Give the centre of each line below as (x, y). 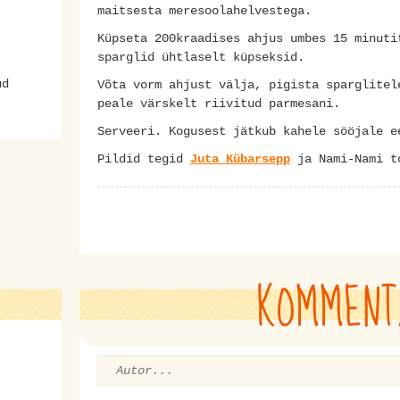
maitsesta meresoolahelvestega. (204, 10)
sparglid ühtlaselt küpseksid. (201, 57)
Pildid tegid (144, 158)
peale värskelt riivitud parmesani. (219, 103)
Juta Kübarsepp (240, 158)
